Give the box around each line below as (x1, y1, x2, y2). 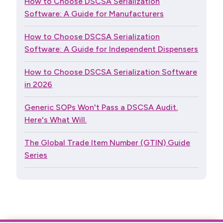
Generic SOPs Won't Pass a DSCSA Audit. (24, 102, 178, 112)
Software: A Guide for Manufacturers (24, 8, 164, 18)
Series (24, 150, 48, 160)
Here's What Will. (24, 114, 87, 124)
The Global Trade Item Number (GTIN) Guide (24, 137, 191, 147)
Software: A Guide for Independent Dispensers (24, 44, 199, 54)
